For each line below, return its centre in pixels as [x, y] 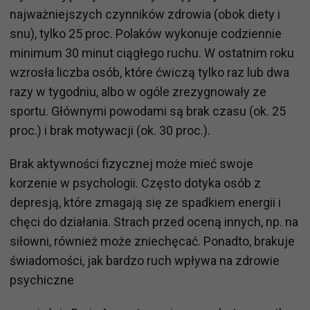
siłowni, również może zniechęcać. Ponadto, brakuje [152, 241]
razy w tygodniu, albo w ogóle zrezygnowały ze [138, 92]
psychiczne [42, 280]
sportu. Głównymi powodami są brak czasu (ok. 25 [148, 111]
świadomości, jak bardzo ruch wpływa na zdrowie [145, 261]
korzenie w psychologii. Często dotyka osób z [135, 183]
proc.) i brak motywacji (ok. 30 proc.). [110, 131]
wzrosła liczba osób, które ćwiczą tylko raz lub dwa [149, 73]
